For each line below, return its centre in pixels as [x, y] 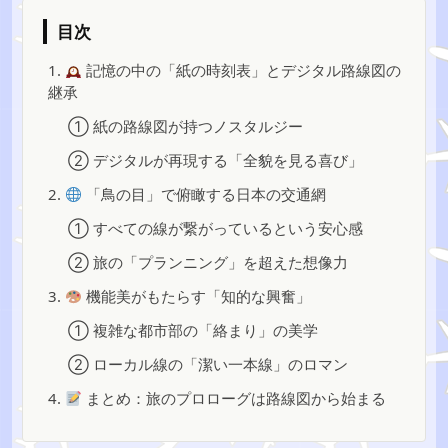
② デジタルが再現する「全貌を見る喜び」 [215, 160]
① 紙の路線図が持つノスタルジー [185, 126]
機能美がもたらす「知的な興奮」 [197, 296]
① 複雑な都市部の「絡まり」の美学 [193, 330]
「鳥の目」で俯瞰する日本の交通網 [204, 194]
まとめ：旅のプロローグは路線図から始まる [234, 398]
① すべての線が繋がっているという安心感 [215, 228]
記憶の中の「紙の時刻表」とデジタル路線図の [242, 70]
